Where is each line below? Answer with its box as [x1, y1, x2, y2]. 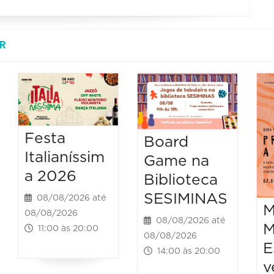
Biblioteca [143, 172, 218, 188]
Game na [143, 154, 209, 169]
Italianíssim [24, 150, 105, 166]
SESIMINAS [143, 191, 228, 207]
